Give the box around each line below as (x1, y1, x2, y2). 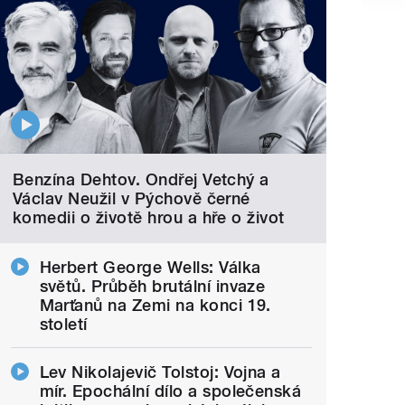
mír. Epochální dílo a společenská (39, 381, 302, 400)
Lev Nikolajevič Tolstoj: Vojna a (39, 362, 281, 381)
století (39, 314, 88, 334)
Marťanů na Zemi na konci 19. (39, 295, 271, 315)
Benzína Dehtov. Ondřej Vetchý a (13, 169, 269, 189)
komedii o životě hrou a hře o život (13, 207, 285, 227)
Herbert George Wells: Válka (39, 257, 261, 277)
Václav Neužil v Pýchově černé (13, 188, 250, 208)
